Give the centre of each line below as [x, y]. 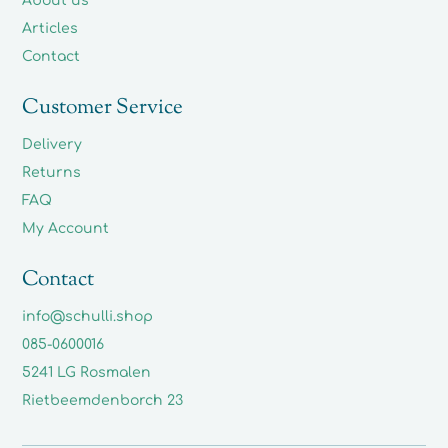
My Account [66, 228]
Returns [52, 172]
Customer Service [103, 108]
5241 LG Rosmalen [87, 372]
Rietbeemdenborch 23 [103, 400]
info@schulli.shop [88, 316]
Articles [50, 28]
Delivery [52, 144]
